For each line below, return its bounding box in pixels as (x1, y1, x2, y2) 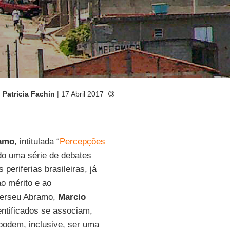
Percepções (59, 137, 105, 146)
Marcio (57, 192, 86, 202)
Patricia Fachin (2, 90, 55, 98)
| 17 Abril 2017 (54, 90, 104, 98)
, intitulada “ (14, 137, 60, 146)
